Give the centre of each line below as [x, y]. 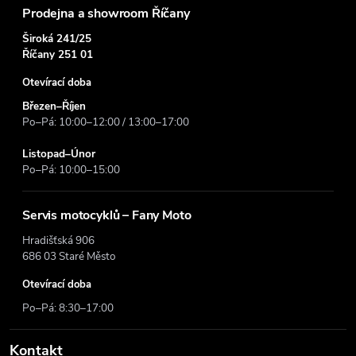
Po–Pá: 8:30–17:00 [68, 308]
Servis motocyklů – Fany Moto [107, 216]
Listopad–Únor [59, 154]
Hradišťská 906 [58, 241]
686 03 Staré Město [69, 257]
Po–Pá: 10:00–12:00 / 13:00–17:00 [106, 122]
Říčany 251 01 [58, 55]
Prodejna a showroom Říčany [106, 14]
